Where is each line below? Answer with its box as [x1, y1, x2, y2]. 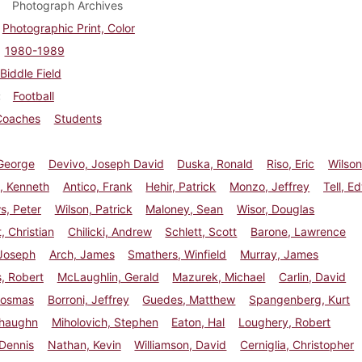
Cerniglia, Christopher [240, 337, 355, 351]
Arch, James [48, 246, 115, 261]
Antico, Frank [62, 179, 133, 193]
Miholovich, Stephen [51, 314, 158, 329]
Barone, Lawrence [250, 224, 347, 238]
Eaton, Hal [171, 314, 225, 329]
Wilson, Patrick [54, 201, 133, 216]
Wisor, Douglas [237, 201, 315, 216]
